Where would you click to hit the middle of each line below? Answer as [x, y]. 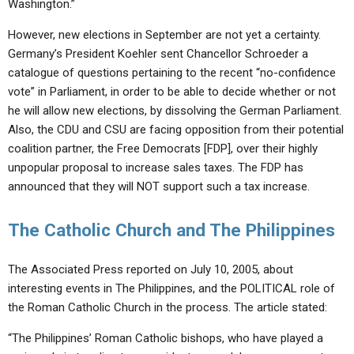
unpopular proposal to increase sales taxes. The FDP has [156, 168]
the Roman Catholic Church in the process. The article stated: [168, 307]
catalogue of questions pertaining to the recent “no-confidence [172, 73]
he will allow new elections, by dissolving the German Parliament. [175, 111]
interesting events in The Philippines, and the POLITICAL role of [171, 288]
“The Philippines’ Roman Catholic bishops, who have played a [166, 338]
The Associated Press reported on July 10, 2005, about [151, 269]
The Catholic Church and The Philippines [171, 230]
